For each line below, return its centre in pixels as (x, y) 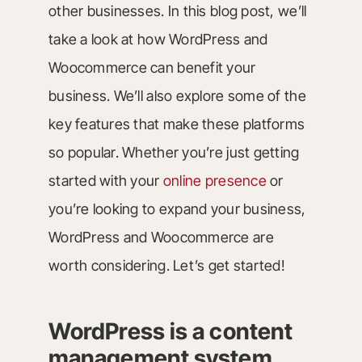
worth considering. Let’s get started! (166, 265)
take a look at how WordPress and (158, 39)
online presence (215, 181)
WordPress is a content (170, 331)
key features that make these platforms (177, 124)
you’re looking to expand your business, (177, 209)
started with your (105, 181)
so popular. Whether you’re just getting (174, 152)
